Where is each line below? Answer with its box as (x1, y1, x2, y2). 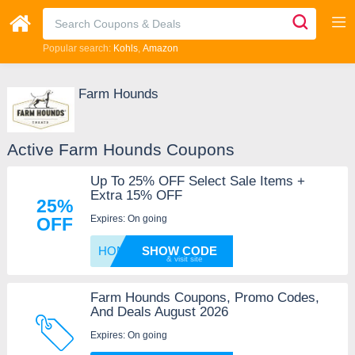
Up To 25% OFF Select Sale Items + (90, 174, 305, 189)
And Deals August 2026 (90, 304, 228, 320)
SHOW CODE (141, 244, 217, 258)
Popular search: (42, 43, 113, 54)
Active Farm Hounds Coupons (6, 140, 235, 159)
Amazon (142, 43, 178, 54)
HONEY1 (97, 244, 147, 258)
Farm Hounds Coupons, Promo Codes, (90, 290, 319, 306)
